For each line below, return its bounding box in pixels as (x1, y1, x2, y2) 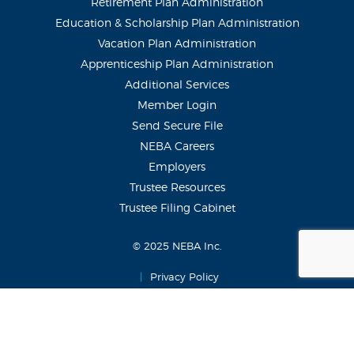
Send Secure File (131, 120, 223, 132)
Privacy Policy (150, 272, 219, 283)
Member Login (137, 100, 217, 111)
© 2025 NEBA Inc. (132, 241, 222, 252)
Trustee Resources (129, 182, 225, 194)
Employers (149, 161, 205, 173)
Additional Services (125, 79, 229, 91)
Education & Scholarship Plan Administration (55, 17, 299, 29)
